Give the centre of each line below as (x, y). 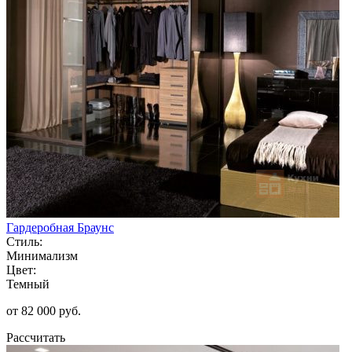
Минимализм (42, 255)
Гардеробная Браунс (60, 227)
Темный (28, 284)
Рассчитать (36, 337)
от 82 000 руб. (44, 310)
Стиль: (24, 241)
